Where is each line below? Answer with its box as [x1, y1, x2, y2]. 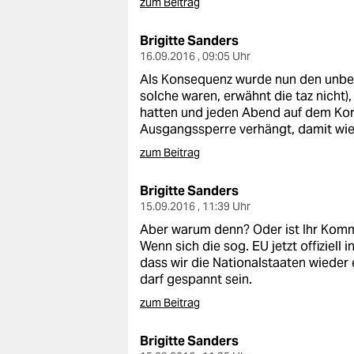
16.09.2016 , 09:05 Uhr [140, 49, 250, 63]
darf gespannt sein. [140, 271, 252, 288]
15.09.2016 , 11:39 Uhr [140, 199, 250, 213]
